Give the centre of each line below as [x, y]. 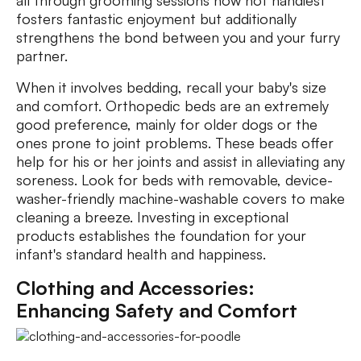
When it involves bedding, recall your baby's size [171, 87]
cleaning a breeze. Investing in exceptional [152, 217]
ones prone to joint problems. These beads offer [175, 143]
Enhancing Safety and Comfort [157, 311]
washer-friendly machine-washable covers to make [180, 199]
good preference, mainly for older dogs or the [167, 124]
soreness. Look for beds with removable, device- [174, 180]
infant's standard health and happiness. [141, 254]
